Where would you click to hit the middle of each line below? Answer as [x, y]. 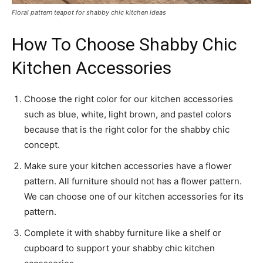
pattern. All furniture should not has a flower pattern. [133, 181]
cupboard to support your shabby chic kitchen [119, 248]
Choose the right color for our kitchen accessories [129, 99]
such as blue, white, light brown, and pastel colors [128, 114]
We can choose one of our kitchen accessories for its [134, 196]
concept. [42, 144]
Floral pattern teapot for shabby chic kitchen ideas [89, 12]
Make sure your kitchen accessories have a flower [128, 166]
